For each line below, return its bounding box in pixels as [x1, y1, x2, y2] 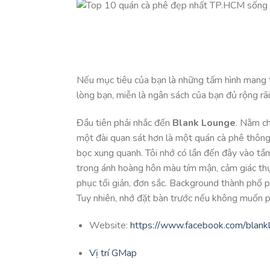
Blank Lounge [172, 116, 236, 130]
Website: [89, 219, 130, 233]
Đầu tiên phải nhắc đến [77, 116, 172, 130]
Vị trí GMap [89, 246, 137, 260]
